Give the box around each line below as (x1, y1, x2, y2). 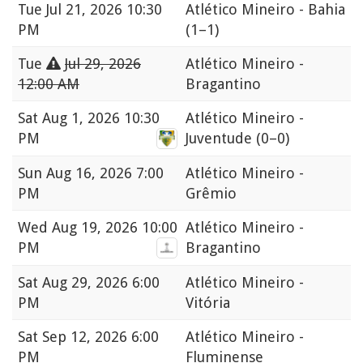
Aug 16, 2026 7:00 (46, 164, 164, 182)
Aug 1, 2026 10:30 (42, 109, 160, 127)
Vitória (186, 294, 230, 312)
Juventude (186, 130, 256, 147)
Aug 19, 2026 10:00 (52, 219, 177, 237)
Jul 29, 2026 (65, 55, 141, 73)
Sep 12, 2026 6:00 (42, 328, 159, 346)
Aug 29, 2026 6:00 (42, 274, 160, 292)
